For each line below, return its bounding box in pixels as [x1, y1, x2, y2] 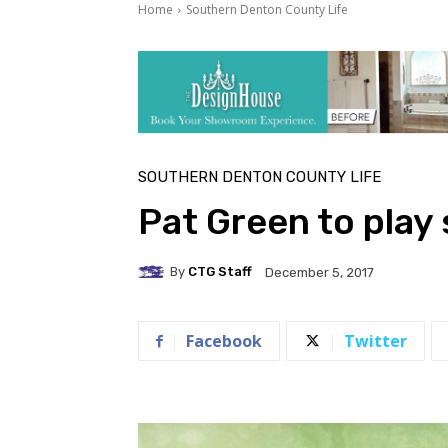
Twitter [344, 329, 407, 352]
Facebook [186, 329, 262, 352]
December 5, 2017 [265, 264, 374, 280]
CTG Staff [188, 264, 252, 280]
